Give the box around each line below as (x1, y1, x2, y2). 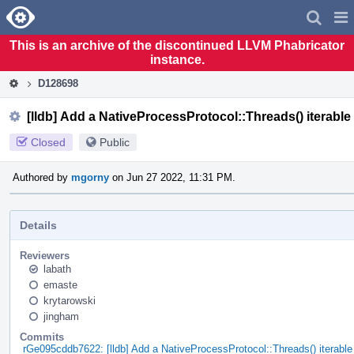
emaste (43, 278, 77, 291)
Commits (20, 330, 64, 343)
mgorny (71, 171, 109, 183)
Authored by (13, 171, 71, 183)
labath (43, 262, 71, 275)
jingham (43, 310, 79, 322)
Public (100, 135, 130, 149)
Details (20, 218, 57, 232)
